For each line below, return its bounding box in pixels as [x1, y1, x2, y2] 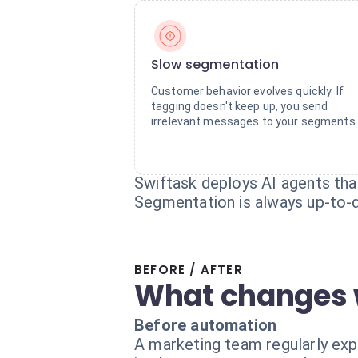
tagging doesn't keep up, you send [151, 100, 328, 113]
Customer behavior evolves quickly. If [151, 85, 344, 97]
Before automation [134, 316, 277, 335]
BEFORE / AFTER [134, 261, 243, 278]
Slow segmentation [151, 55, 280, 74]
